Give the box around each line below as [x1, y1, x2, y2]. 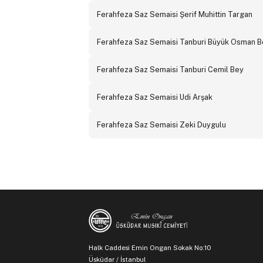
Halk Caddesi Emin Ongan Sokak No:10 [88, 244, 213, 252]
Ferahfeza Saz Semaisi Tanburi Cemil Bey [96, 65, 244, 75]
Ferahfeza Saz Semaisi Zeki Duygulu [96, 120, 226, 130]
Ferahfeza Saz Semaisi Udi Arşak [96, 93, 213, 102]
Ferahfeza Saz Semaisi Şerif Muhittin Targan [96, 10, 252, 19]
